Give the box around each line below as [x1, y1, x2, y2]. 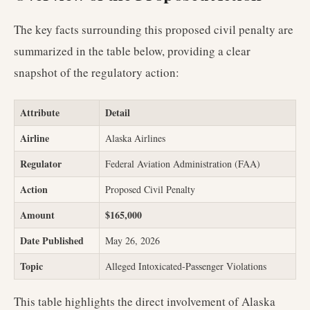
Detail [105, 105, 130, 120]
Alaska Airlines [105, 131, 165, 145]
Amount [20, 208, 55, 222]
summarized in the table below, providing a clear [14, 43, 250, 59]
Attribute [20, 105, 60, 120]
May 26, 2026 [105, 234, 160, 247]
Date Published [20, 233, 84, 248]
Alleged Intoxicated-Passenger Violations [105, 259, 266, 273]
